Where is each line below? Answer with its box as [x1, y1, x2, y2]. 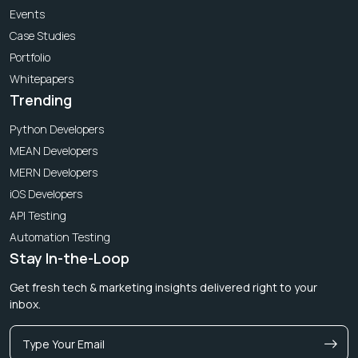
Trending [10, 89, 72, 109]
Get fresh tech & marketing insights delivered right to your [10, 279, 317, 295]
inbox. [10, 296, 41, 312]
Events [10, 6, 45, 22]
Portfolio [10, 49, 50, 65]
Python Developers [10, 121, 104, 137]
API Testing [10, 207, 66, 223]
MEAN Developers [10, 142, 97, 158]
